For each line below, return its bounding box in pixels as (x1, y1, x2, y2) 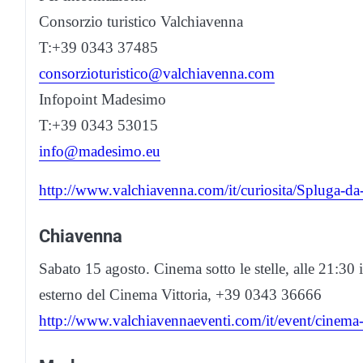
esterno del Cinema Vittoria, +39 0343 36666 (39, 286, 322, 304)
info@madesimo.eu (39, 143, 160, 160)
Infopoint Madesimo (39, 91, 166, 109)
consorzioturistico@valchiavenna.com (39, 65, 275, 83)
